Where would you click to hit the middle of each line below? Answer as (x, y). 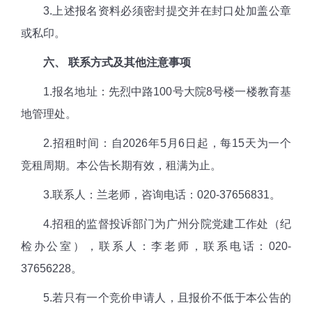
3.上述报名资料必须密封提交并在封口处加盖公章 (156, 10)
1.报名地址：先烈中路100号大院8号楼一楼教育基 (156, 91)
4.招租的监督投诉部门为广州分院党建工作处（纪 (156, 224)
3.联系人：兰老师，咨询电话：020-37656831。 (151, 194)
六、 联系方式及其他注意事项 (111, 62)
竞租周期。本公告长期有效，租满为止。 (121, 165)
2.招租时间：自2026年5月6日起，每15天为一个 (156, 143)
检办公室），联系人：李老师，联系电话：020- (156, 246)
